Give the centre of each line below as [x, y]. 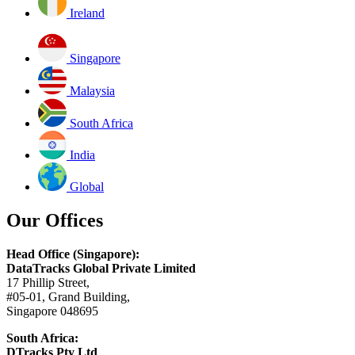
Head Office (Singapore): [73, 254]
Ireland [87, 13]
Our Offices [55, 220]
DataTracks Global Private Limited [101, 268]
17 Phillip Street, [48, 282]
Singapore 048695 [52, 311]
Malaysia [92, 91]
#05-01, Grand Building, [68, 296]
